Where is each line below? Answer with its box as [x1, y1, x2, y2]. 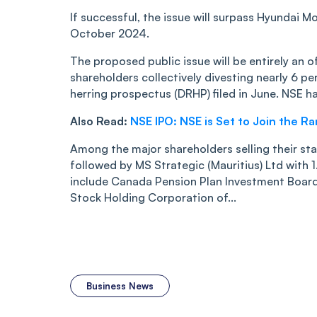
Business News [86, 280, 154, 292]
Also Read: [70, 114, 130, 129]
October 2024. [70, 26, 149, 41]
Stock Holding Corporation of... [70, 190, 236, 205]
